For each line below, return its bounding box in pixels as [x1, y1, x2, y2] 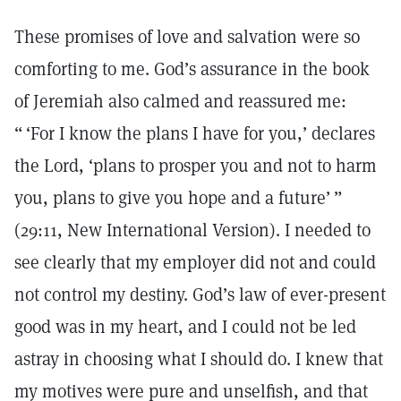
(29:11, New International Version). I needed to [14, 218, 371, 242]
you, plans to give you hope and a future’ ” [14, 186, 342, 209]
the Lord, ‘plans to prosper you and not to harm [14, 154, 377, 177]
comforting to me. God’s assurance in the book [14, 57, 370, 81]
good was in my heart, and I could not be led [14, 315, 356, 338]
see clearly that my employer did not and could [14, 251, 376, 274]
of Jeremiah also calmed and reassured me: [14, 90, 346, 113]
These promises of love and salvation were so [14, 25, 360, 48]
